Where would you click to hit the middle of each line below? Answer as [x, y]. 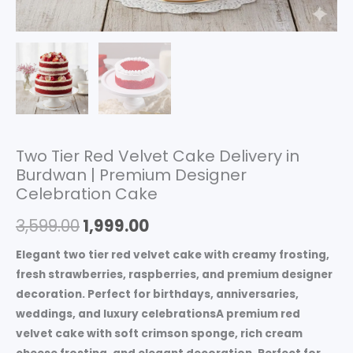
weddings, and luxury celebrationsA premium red [158, 314]
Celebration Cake [87, 194]
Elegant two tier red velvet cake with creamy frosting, [173, 255]
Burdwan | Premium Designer [131, 175]
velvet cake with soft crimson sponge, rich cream [159, 333]
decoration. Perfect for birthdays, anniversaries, [157, 294]
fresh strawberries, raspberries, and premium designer [174, 274]
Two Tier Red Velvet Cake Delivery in [158, 156]
